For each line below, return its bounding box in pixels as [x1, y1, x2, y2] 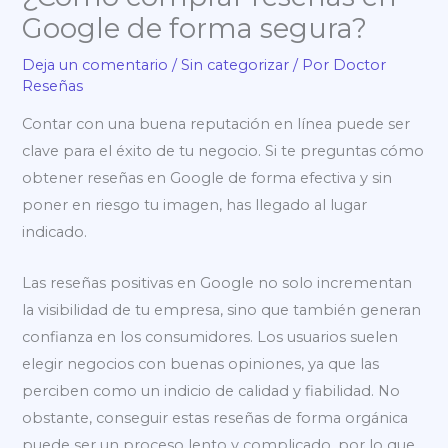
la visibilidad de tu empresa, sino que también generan [22, 300, 422, 319]
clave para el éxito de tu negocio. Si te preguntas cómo [22, 142, 425, 161]
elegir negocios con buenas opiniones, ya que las [22, 354, 380, 373]
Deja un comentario [22, 55, 169, 74]
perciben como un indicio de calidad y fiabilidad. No [22, 381, 401, 400]
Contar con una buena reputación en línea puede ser [22, 115, 411, 134]
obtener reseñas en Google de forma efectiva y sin [22, 169, 393, 188]
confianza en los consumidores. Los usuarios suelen [22, 327, 399, 346]
